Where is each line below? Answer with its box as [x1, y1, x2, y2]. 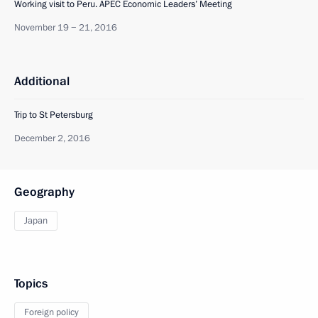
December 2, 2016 [14, 132, 90, 145]
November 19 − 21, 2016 [14, 21, 117, 34]
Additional [14, 73, 70, 89]
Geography [14, 184, 75, 200]
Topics [14, 275, 48, 292]
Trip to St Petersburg [14, 109, 93, 121]
